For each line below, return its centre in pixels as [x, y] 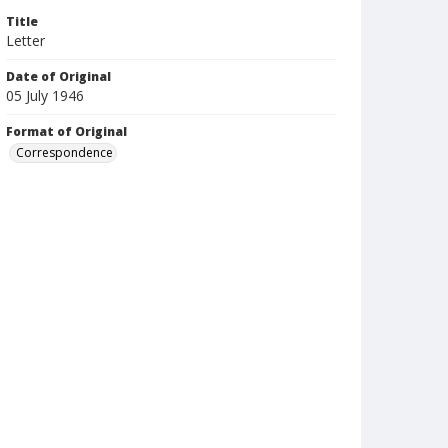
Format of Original [66, 131]
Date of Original [58, 76]
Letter [25, 40]
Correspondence [64, 152]
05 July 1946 [45, 95]
